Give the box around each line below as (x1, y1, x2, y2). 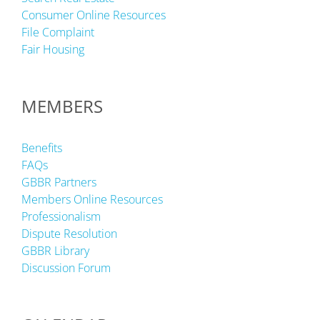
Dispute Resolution (21, 226, 117, 241)
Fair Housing (21, 41, 84, 57)
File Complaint (21, 24, 94, 40)
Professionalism (21, 209, 101, 224)
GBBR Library (21, 243, 89, 259)
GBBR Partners (21, 174, 96, 190)
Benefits (21, 140, 62, 156)
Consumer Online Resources (21, 7, 166, 23)
